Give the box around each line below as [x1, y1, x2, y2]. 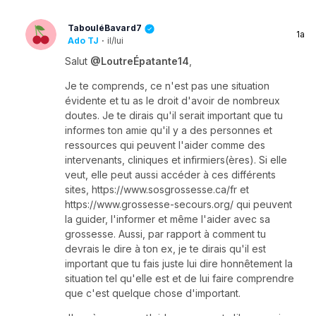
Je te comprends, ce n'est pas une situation [65, 79, 269, 92]
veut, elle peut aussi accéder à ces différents [65, 168, 276, 181]
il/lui [107, 35, 123, 46]
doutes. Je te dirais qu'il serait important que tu [65, 109, 283, 121]
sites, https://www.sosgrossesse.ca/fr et [65, 183, 249, 195]
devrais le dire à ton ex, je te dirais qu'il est [65, 242, 266, 255]
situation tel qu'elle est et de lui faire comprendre [65, 272, 294, 284]
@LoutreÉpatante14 [90, 54, 189, 67]
